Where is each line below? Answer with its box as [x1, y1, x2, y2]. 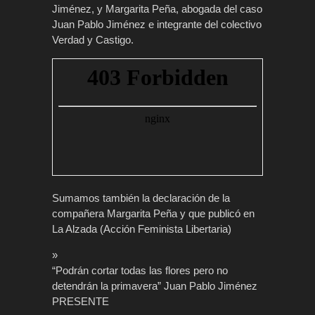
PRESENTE [52, 295, 109, 307]
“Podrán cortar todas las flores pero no [52, 264, 228, 276]
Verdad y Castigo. [52, 33, 134, 46]
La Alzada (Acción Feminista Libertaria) [52, 222, 231, 235]
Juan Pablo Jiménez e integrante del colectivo [52, 18, 262, 30]
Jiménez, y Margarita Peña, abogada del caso [52, 2, 262, 15]
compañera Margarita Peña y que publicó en [52, 207, 255, 219]
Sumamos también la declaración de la [52, 191, 230, 204]
